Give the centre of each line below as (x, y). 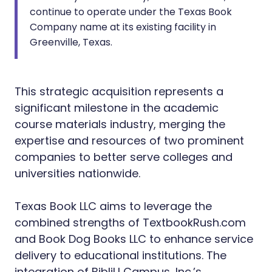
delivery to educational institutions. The (121, 255)
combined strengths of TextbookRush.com (130, 223)
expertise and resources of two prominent (129, 141)
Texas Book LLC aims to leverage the (113, 206)
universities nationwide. (77, 173)
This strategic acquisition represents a (119, 91)
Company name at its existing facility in (123, 27)
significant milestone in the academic (117, 108)
